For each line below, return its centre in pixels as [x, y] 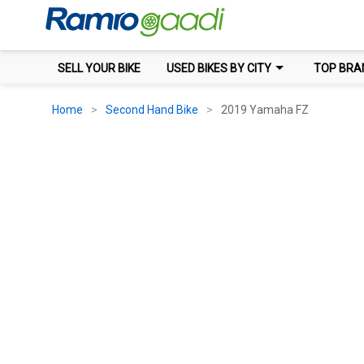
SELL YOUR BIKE [99, 68]
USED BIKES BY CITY [219, 68]
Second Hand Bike [152, 110]
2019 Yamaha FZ [264, 110]
